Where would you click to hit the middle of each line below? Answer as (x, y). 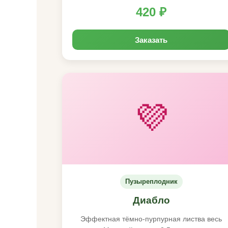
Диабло (151, 200)
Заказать (151, 40)
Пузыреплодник (151, 181)
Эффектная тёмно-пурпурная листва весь (151, 219)
